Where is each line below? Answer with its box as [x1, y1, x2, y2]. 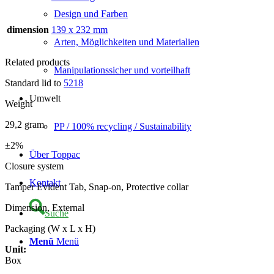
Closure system [5, 160, 64, 171]
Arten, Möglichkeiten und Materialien [54, 37, 199, 47]
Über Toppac [29, 149, 80, 160]
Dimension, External [5, 202, 84, 213]
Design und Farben [54, 9, 128, 19]
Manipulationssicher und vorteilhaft [54, 65, 190, 75]
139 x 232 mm [51, 24, 108, 35]
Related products [5, 56, 70, 67]
